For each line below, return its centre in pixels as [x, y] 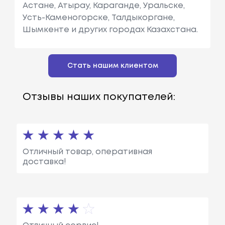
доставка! [44, 162]
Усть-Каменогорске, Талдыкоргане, [98, 18]
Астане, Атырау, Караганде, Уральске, [103, 6]
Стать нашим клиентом [113, 66]
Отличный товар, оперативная [87, 152]
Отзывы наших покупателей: [99, 97]
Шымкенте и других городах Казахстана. [110, 30]
